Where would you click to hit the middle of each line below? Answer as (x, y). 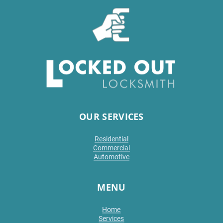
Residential (111, 139)
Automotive (111, 157)
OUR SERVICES (111, 116)
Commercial (111, 148)
